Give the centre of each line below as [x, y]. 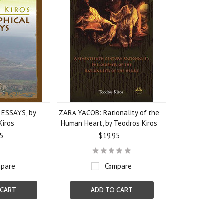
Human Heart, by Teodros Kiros [109, 123]
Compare [118, 166]
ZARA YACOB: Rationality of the [109, 113]
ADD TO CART [111, 190]
